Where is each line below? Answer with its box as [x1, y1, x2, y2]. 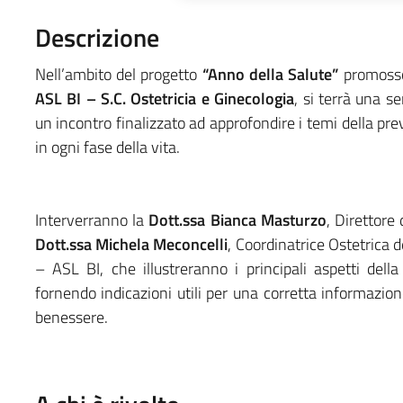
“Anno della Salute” [201, 61, 339, 86]
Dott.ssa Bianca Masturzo [148, 207, 327, 232]
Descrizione [34, 17, 159, 57]
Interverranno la [34, 207, 149, 232]
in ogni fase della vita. [34, 134, 180, 159]
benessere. [34, 304, 108, 329]
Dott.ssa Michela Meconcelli [34, 231, 228, 256]
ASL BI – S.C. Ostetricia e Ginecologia [34, 85, 295, 111]
